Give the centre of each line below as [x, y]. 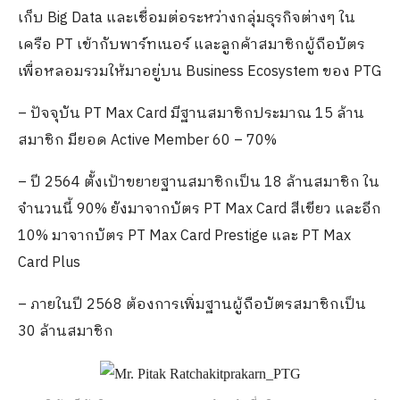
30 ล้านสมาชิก [66, 332]
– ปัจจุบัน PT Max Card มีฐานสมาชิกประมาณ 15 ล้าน [191, 114]
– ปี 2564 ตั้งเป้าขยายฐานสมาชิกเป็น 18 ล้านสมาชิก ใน [199, 183]
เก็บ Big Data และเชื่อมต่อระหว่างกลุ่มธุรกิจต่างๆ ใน [187, 19]
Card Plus [49, 263]
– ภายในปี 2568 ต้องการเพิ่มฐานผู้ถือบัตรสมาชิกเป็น [192, 305]
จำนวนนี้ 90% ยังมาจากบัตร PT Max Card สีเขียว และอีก [200, 210]
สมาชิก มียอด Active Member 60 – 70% [147, 141]
